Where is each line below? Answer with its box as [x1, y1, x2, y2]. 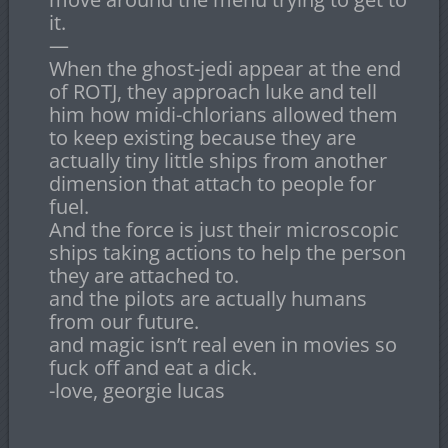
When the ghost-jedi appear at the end [48, 55, 401, 83]
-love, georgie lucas [48, 377, 225, 405]
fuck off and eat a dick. [48, 354, 257, 382]
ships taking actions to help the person [48, 239, 406, 267]
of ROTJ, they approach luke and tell [48, 78, 377, 106]
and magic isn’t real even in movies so [48, 331, 397, 359]
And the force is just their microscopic [48, 216, 399, 244]
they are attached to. [48, 262, 239, 290]
